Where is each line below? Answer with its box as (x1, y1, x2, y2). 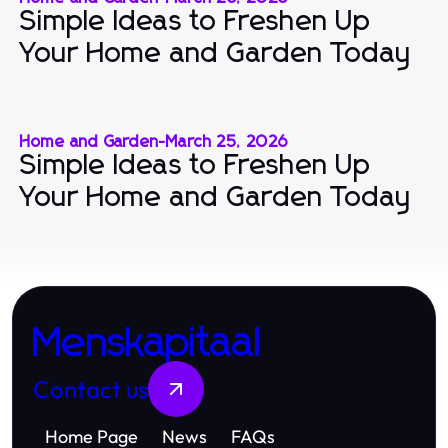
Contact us (33, 373, 148, 404)
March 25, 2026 (166, 133, 289, 150)
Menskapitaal (33, 322, 261, 365)
